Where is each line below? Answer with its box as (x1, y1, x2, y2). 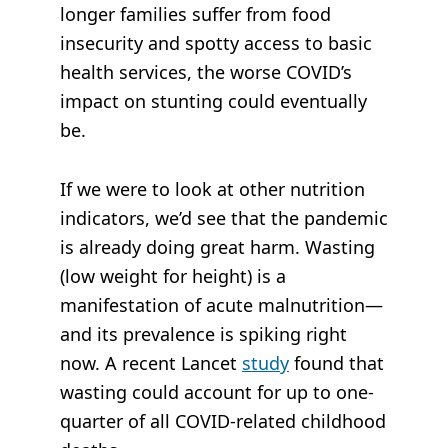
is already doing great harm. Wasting (60, 235, 375, 259)
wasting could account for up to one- (60, 380, 374, 404)
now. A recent (60, 351, 181, 375)
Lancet (181, 351, 237, 375)
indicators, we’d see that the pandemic (60, 206, 388, 230)
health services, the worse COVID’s (60, 60, 352, 84)
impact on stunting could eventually (60, 89, 367, 113)
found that (289, 351, 384, 375)
